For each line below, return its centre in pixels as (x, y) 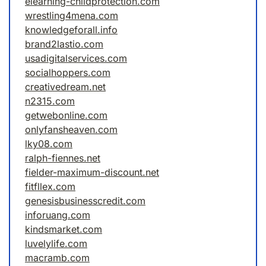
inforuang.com (58, 215)
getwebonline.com (66, 115)
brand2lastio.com (64, 44)
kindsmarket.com (64, 229)
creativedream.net (65, 87)
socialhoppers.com (68, 73)
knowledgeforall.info (71, 30)
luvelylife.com (56, 244)
